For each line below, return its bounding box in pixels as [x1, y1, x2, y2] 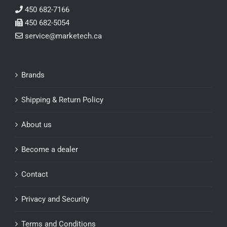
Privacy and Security [21, 195, 89, 204]
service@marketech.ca [25, 31, 102, 41]
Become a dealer [21, 145, 78, 155]
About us [21, 120, 52, 130]
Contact [21, 170, 48, 179]
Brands [21, 70, 45, 80]
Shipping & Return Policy [21, 95, 103, 105]
